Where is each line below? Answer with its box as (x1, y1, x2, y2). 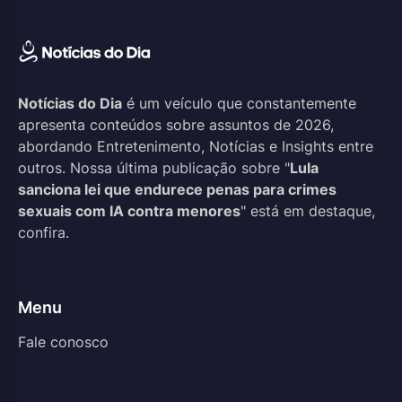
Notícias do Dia (18, 93, 122, 112)
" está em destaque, (240, 201, 375, 220)
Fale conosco (18, 333, 109, 352)
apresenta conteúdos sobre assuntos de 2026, (18, 115, 334, 134)
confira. (18, 223, 69, 241)
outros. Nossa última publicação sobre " (18, 158, 290, 177)
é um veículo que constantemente (122, 93, 356, 112)
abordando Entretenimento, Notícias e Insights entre (18, 136, 373, 155)
